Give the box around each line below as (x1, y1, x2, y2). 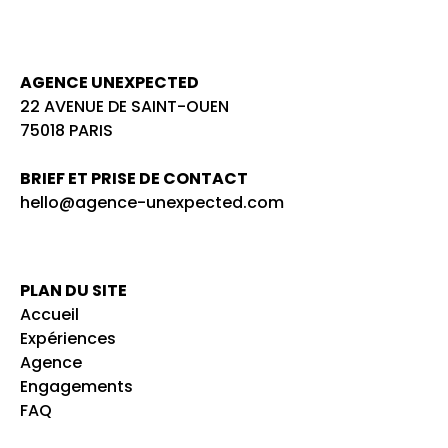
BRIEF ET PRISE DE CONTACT (20, 166, 248, 190)
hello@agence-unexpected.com (20, 190, 284, 214)
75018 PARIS (20, 118, 113, 142)
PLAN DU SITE (20, 278, 127, 302)
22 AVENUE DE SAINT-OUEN (20, 94, 229, 118)
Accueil (20, 302, 79, 326)
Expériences (20, 326, 116, 350)
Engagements (20, 374, 133, 398)
